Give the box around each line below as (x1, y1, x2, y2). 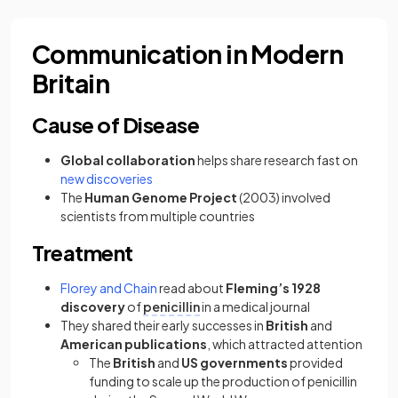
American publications (60, 336, 207, 353)
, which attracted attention (207, 336, 362, 353)
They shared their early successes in (60, 317, 266, 334)
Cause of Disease (32, 111, 200, 139)
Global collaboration (60, 152, 195, 169)
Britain (32, 68, 110, 99)
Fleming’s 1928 (226, 280, 321, 297)
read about (157, 280, 226, 297)
